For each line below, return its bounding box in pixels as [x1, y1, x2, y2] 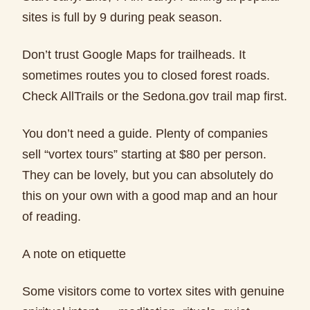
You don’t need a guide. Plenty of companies [22, 127, 268, 140]
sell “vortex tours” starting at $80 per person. [22, 147, 266, 161]
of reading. [22, 210, 81, 224]
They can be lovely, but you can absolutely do [22, 168, 273, 182]
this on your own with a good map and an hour [22, 189, 277, 203]
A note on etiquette [22, 247, 126, 261]
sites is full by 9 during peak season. [22, 10, 222, 24]
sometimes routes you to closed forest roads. [22, 69, 270, 82]
